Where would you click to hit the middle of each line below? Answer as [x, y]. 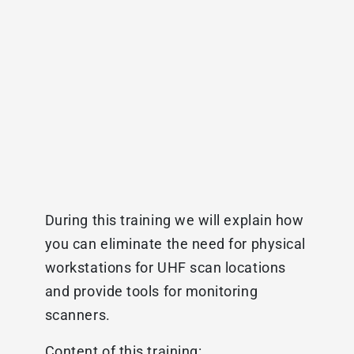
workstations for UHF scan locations [165, 268]
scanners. [77, 315]
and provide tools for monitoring [151, 292]
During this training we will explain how [174, 220]
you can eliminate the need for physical [175, 244]
